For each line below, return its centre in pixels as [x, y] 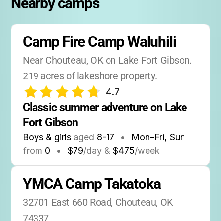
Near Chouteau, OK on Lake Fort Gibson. [107, 60]
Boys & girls [47, 137]
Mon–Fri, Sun [158, 137]
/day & [97, 151]
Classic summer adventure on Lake [105, 107]
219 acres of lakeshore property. [90, 76]
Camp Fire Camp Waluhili [99, 42]
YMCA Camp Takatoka [92, 184]
